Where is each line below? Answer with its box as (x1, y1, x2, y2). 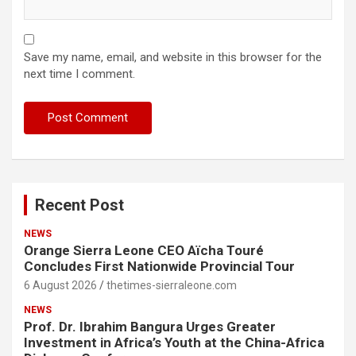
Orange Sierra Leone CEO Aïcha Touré (24, 242, 264, 259)
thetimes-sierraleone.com (106, 279, 237, 292)
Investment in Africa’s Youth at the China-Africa (24, 335, 324, 351)
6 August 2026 (24, 279, 97, 292)
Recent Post (35, 195, 124, 215)
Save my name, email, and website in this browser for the (24, 50, 322, 65)
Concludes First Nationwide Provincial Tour (24, 258, 295, 275)
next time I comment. (24, 67, 135, 82)
